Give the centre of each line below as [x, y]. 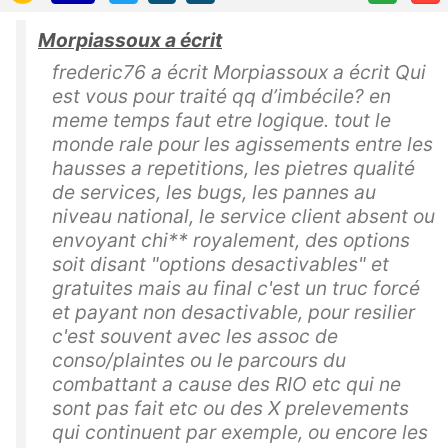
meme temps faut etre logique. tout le [221, 119]
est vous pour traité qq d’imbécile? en [221, 95]
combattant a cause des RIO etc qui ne [226, 383]
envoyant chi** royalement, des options [231, 239]
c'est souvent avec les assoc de [195, 335]
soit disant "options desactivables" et [220, 263]
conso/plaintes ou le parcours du [199, 359]
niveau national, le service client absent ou [243, 215]
